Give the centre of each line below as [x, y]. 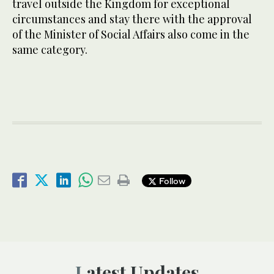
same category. [50, 50]
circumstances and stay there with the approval [132, 19]
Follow [171, 180]
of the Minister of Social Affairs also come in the [131, 35]
